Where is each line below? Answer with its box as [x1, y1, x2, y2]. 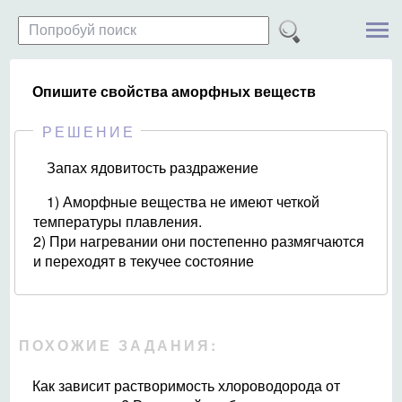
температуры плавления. [33, 211, 202, 232]
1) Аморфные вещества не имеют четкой [47, 191, 319, 212]
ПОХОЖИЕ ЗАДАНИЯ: [19, 335, 218, 355]
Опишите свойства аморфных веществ [32, 81, 316, 101]
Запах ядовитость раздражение [47, 157, 258, 178]
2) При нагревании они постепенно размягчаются [33, 231, 364, 251]
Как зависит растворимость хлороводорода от [32, 375, 340, 396]
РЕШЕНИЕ [42, 121, 135, 142]
